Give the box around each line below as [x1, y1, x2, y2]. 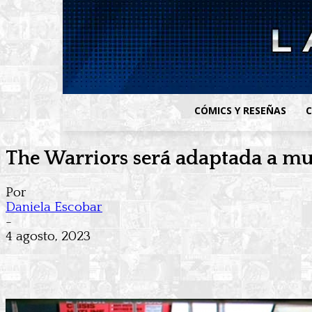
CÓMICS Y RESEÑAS [194, 104, 287, 117]
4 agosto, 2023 [6, 229, 91, 244]
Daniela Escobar [6, 200, 102, 215]
